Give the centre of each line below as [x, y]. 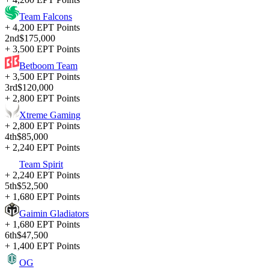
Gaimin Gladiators [54, 214]
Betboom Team [48, 66]
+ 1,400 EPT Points [42, 246]
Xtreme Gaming [50, 115]
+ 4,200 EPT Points [42, 28]
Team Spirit [41, 165]
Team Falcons [46, 17]
